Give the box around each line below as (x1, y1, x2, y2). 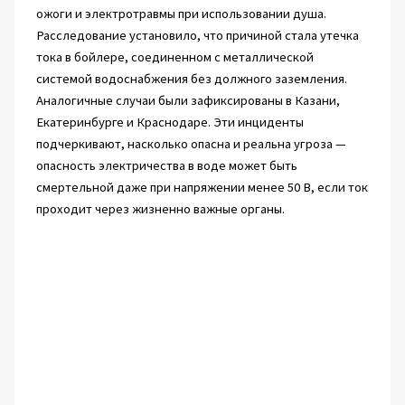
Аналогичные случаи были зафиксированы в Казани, (35, 92, 340, 109)
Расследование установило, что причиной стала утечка (35, 27, 359, 44)
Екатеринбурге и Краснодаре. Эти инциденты (35, 114, 304, 131)
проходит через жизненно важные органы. (35, 201, 285, 218)
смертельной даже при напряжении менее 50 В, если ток (35, 179, 368, 196)
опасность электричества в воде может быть (35, 157, 297, 174)
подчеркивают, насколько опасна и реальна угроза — (35, 136, 346, 153)
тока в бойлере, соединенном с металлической (35, 49, 314, 66)
